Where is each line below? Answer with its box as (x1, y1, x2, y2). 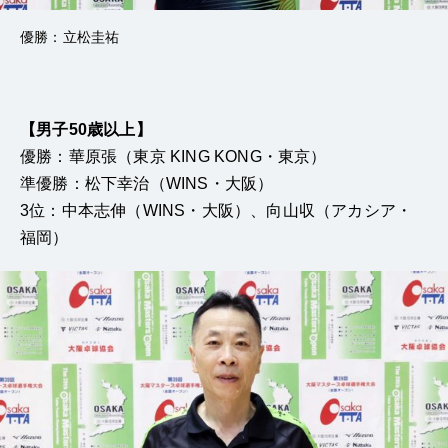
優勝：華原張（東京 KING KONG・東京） (20, 147, 327, 165)
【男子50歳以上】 (20, 120, 152, 138)
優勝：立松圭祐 (20, 28, 120, 45)
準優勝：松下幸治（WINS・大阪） (20, 174, 274, 192)
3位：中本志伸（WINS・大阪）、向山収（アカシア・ (20, 201, 413, 219)
